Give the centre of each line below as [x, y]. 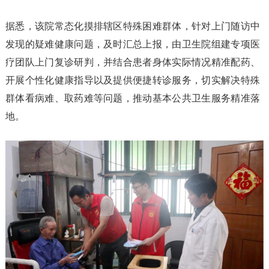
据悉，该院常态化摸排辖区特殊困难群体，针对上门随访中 [133, 26]
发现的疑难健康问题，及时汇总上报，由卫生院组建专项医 [133, 44]
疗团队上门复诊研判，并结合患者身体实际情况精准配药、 [133, 62]
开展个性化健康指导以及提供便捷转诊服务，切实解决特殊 [133, 80]
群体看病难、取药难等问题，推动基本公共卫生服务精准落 [133, 98]
